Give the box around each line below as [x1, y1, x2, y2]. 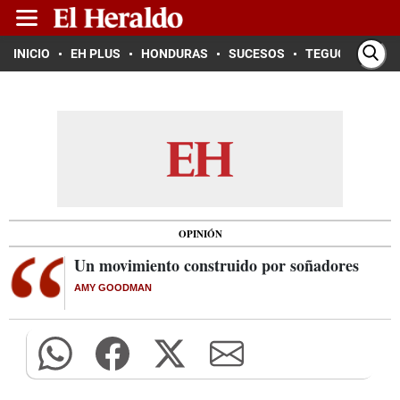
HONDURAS [141, 46, 208, 61]
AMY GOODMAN [74, 282, 152, 293]
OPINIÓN [178, 226, 222, 241]
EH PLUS [71, 46, 121, 61]
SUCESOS [229, 46, 285, 61]
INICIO [13, 46, 50, 61]
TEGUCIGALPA [305, 46, 388, 61]
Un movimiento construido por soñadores [74, 254, 359, 277]
